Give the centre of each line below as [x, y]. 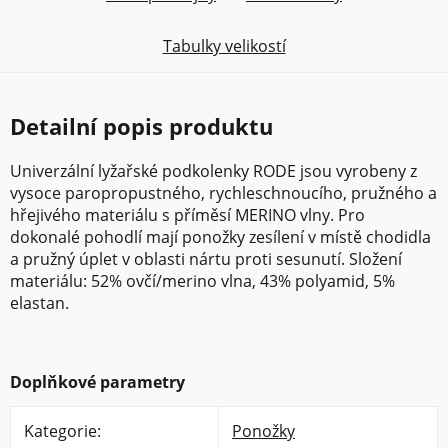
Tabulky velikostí [224, 45]
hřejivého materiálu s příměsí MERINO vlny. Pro [187, 214]
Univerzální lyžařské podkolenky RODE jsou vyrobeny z [213, 170]
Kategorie [60, 430]
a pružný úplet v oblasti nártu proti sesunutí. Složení [206, 258]
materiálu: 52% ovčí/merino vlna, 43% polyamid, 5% [202, 280]
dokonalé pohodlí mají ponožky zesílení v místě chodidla [220, 236]
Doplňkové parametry [97, 381]
